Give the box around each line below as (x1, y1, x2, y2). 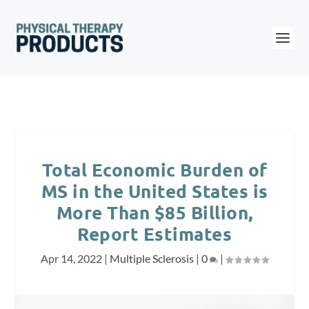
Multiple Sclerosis (110, 252, 194, 265)
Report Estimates (77, 222, 232, 245)
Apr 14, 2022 (41, 252, 102, 265)
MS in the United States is (41, 179, 268, 202)
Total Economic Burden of (41, 158, 268, 181)
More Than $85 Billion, (56, 201, 253, 223)
